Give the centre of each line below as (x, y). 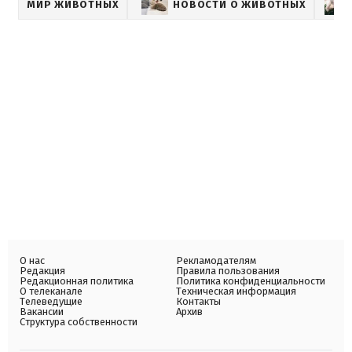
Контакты (198, 301)
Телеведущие (51, 301)
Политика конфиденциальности (251, 280)
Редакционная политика (77, 280)
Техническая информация (236, 291)
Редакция (42, 270)
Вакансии (42, 311)
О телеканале (51, 291)
